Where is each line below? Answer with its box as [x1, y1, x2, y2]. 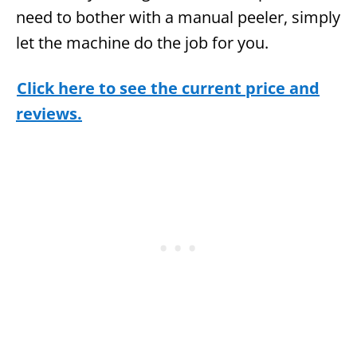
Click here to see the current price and [17, 76, 320, 99]
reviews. [16, 102, 82, 124]
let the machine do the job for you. [16, 31, 269, 53]
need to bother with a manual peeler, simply [16, 6, 340, 28]
